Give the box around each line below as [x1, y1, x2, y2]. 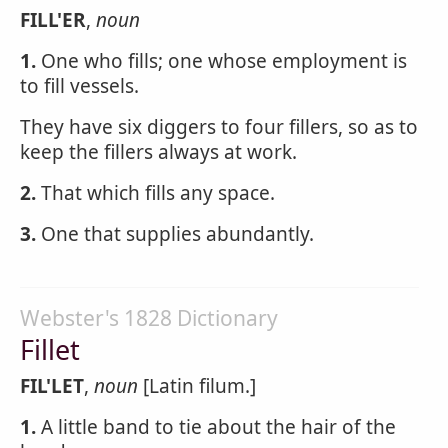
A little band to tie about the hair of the [36, 414, 396, 440]
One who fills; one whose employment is [36, 48, 407, 74]
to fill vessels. [20, 73, 139, 99]
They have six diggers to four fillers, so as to [20, 114, 418, 140]
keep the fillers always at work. [20, 139, 297, 165]
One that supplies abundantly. [36, 221, 314, 247]
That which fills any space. [36, 180, 275, 206]
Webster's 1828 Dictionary [20, 304, 278, 332]
